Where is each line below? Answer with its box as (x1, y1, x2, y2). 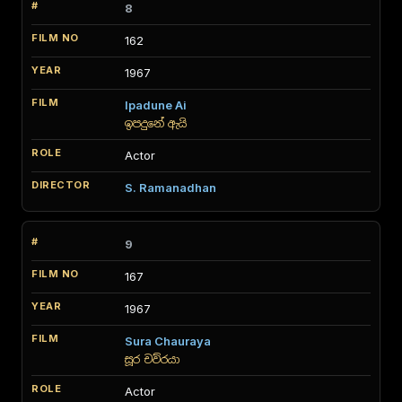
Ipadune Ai (125, 98, 187, 112)
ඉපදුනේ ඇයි (125, 117, 187, 130)
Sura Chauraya (125, 334, 211, 348)
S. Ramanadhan (125, 180, 216, 195)
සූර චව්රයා (125, 353, 179, 366)
